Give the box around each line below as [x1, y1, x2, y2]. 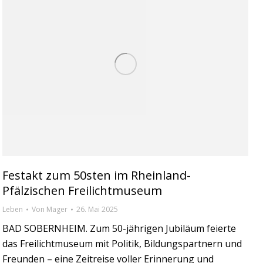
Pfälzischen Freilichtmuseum [2, 182, 162, 198]
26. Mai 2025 [76, 204, 118, 214]
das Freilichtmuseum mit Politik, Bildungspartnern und [2, 237, 242, 250]
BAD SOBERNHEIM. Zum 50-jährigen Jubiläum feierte [2, 221, 236, 235]
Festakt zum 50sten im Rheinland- [2, 167, 191, 183]
